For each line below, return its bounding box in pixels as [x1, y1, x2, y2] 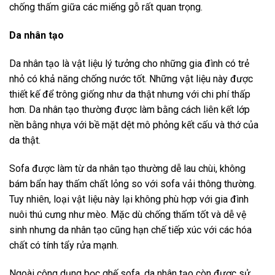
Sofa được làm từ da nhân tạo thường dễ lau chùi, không [9, 162, 246, 174]
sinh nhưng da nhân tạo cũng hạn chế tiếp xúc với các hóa [9, 223, 252, 236]
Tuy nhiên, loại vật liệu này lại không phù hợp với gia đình [9, 193, 249, 205]
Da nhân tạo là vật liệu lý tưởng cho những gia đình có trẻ [9, 57, 249, 69]
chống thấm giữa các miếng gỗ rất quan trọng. [9, 1, 203, 14]
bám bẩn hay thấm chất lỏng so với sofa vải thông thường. [9, 177, 256, 190]
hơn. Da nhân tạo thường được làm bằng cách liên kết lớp [9, 103, 250, 115]
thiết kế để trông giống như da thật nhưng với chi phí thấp [9, 88, 250, 100]
